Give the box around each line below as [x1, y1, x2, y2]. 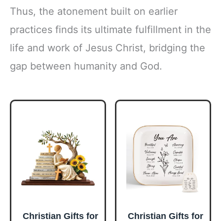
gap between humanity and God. [10, 60, 162, 73]
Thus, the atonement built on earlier [10, 5, 178, 18]
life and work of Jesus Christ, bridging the [10, 42, 205, 54]
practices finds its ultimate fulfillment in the [10, 24, 211, 36]
